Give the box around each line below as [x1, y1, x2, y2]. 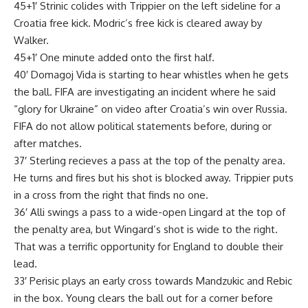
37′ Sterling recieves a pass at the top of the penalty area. [14, 153, 285, 167]
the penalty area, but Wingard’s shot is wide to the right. [14, 222, 278, 236]
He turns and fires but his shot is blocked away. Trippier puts [14, 170, 294, 184]
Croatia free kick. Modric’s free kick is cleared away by [14, 16, 262, 30]
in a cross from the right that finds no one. [14, 188, 208, 201]
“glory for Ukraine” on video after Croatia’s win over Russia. [14, 102, 287, 115]
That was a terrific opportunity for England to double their [14, 239, 283, 253]
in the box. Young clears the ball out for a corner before [14, 291, 273, 305]
